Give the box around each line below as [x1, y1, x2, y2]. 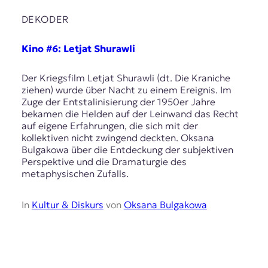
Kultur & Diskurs [31, 199, 103, 211]
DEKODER [21, 13, 69, 25]
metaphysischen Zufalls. [21, 167, 129, 180]
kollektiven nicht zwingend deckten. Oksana [21, 132, 214, 144]
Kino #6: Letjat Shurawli [21, 42, 135, 54]
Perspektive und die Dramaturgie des [21, 156, 187, 168]
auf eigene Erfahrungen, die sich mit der [21, 120, 198, 132]
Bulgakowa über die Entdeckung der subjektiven [21, 144, 233, 156]
